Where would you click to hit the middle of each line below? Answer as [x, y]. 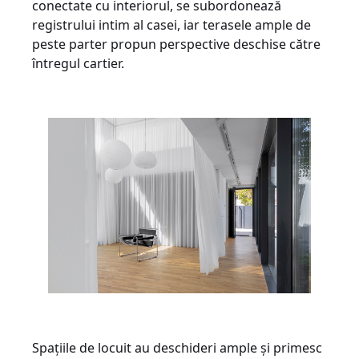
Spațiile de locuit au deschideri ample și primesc [177, 347]
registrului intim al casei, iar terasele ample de [171, 25]
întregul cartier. [81, 64]
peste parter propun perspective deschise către [176, 44]
